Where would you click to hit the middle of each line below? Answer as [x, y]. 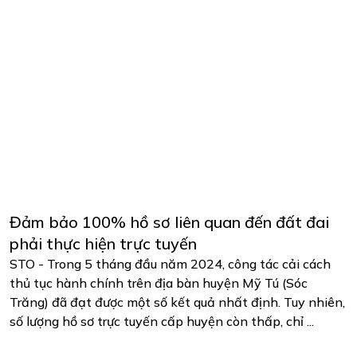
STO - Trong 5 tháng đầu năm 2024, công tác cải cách [170, 264]
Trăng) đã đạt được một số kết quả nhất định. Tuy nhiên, [177, 302]
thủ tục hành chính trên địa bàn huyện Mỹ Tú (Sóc [159, 283]
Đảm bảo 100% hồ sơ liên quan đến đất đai [169, 222]
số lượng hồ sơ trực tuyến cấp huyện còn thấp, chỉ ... [162, 322]
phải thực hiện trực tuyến [103, 244]
